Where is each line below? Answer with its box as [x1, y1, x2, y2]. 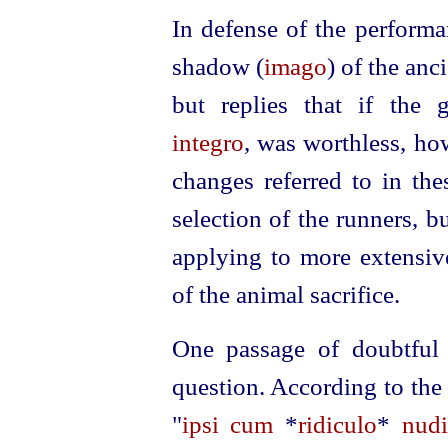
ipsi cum [181, 410, 274, 438]
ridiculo [298, 410, 378, 438]
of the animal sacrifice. [171, 280, 400, 308]
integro [171, 128, 244, 156]
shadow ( [171, 52, 264, 80]
